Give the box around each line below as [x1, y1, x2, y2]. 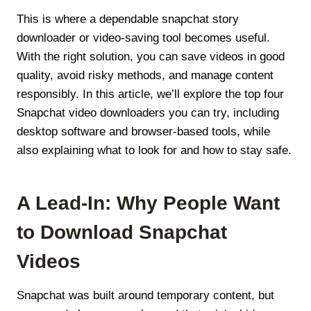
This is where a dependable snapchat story [17, 12, 239, 26]
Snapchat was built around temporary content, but [17, 288, 274, 302]
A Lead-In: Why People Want [17, 192, 280, 214]
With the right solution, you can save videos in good [17, 49, 285, 63]
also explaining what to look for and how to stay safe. [17, 143, 292, 157]
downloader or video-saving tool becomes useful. [17, 31, 270, 44]
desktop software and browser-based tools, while [17, 124, 270, 138]
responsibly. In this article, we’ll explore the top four [17, 87, 284, 101]
